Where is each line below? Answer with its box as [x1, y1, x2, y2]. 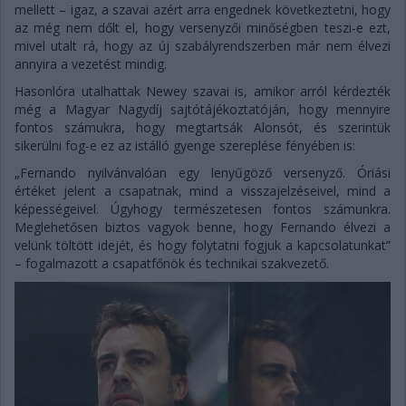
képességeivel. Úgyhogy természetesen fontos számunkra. [14, 200, 391, 218]
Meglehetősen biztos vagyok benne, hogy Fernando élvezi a [14, 218, 391, 237]
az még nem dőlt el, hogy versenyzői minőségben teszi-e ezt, [14, 19, 391, 37]
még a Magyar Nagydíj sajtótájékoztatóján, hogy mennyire [14, 101, 391, 119]
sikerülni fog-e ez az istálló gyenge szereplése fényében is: [14, 137, 355, 155]
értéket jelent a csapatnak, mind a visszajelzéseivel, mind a [14, 182, 391, 200]
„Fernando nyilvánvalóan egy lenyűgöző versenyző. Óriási [14, 164, 391, 182]
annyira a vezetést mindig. [14, 55, 167, 73]
